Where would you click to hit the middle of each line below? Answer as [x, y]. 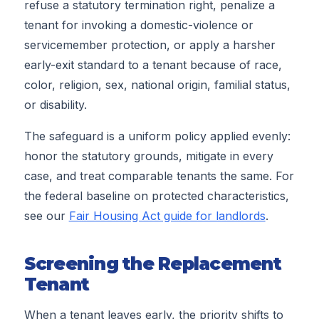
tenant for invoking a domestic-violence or [138, 25]
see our [46, 216]
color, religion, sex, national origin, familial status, [157, 85]
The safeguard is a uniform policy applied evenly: [157, 136]
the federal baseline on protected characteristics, [156, 196]
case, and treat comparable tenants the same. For [159, 176]
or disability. [55, 105]
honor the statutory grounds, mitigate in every [148, 156]
